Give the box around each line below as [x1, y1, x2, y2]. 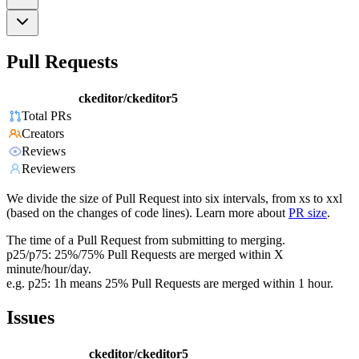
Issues [6, 307, 54, 329]
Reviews [22, 144, 66, 159]
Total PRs [22, 109, 71, 123]
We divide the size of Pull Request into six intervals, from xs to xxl [6, 192, 342, 206]
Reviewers [22, 162, 75, 176]
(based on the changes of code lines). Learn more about [6, 206, 285, 220]
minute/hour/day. [6, 262, 91, 276]
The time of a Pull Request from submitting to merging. [6, 233, 285, 248]
